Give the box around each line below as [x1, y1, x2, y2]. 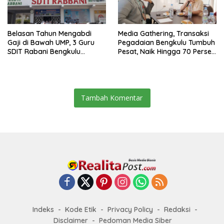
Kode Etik [65, 205, 96, 214]
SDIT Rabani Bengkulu [7, 47, 80, 56]
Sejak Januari [118, 56, 164, 65]
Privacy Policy [107, 205, 153, 214]
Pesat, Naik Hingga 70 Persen [118, 47, 215, 56]
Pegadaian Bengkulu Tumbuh [118, 38, 215, 47]
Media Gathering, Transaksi [118, 29, 209, 38]
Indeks [32, 205, 54, 214]
